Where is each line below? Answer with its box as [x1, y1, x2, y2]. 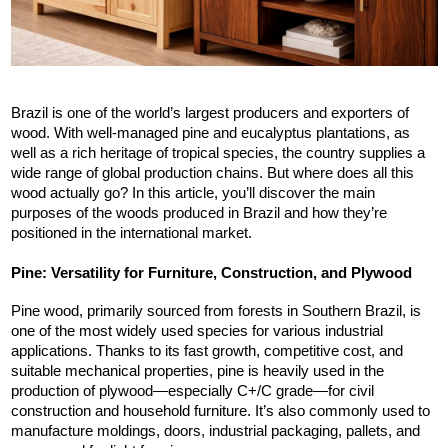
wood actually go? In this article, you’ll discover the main [10, 185, 375, 202]
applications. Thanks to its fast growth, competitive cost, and [10, 343, 403, 360]
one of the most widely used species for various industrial [10, 323, 383, 340]
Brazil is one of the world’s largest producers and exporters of [10, 105, 409, 122]
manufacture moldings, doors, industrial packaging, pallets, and [10, 423, 420, 440]
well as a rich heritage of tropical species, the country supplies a [10, 145, 425, 162]
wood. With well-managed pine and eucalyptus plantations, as [10, 125, 410, 142]
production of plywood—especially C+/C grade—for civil [10, 383, 374, 400]
